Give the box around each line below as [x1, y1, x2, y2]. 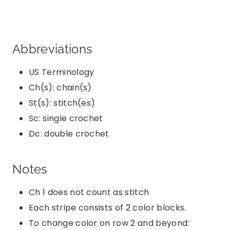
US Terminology [29, 66, 94, 78]
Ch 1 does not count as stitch [29, 186, 149, 198]
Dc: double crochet [29, 127, 109, 140]
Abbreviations [12, 41, 93, 56]
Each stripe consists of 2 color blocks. [29, 201, 188, 214]
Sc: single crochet [29, 112, 103, 124]
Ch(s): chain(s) [29, 81, 92, 93]
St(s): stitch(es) [29, 97, 95, 109]
